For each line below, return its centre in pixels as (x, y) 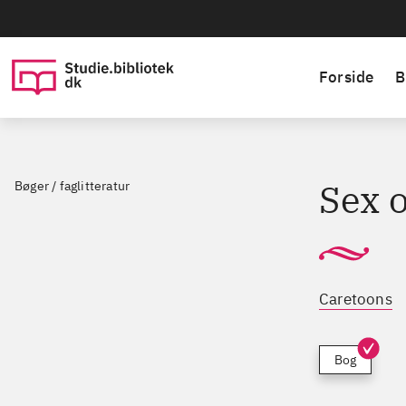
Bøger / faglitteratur (72, 186)
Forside (347, 77)
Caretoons (356, 299)
